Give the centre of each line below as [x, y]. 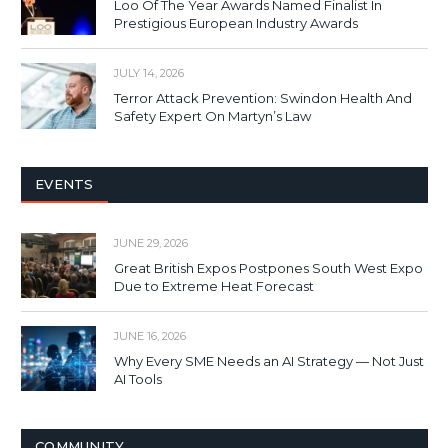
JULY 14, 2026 [149, 73]
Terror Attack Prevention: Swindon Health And [263, 98]
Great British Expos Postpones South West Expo [268, 267]
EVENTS [64, 183]
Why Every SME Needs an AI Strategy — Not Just [269, 360]
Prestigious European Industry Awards [236, 23]
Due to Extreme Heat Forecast [214, 285]
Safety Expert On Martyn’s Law [212, 116]
